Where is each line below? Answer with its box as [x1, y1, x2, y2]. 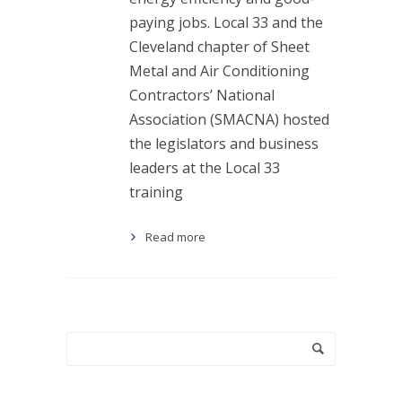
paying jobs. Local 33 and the [129, 13, 323, 32]
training [129, 182, 183, 202]
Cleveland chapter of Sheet [129, 37, 310, 57]
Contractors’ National [129, 85, 275, 105]
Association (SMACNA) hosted [129, 109, 329, 129]
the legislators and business [129, 134, 319, 153]
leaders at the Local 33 [129, 158, 280, 178]
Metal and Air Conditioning [129, 61, 310, 81]
